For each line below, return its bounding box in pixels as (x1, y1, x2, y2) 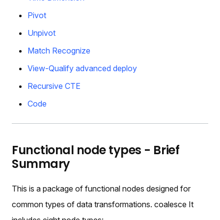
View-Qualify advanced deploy (27, 63, 137, 73)
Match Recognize (27, 45, 90, 55)
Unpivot (27, 27, 55, 38)
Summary (12, 155, 70, 172)
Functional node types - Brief (12, 141, 180, 158)
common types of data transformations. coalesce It (12, 199, 193, 209)
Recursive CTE (27, 81, 81, 91)
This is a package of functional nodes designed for (12, 183, 191, 193)
